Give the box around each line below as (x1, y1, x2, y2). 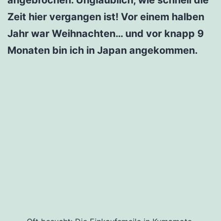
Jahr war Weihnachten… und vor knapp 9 (7, 27, 204, 39)
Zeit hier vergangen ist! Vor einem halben (7, 10, 204, 23)
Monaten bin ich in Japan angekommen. (7, 44, 198, 56)
